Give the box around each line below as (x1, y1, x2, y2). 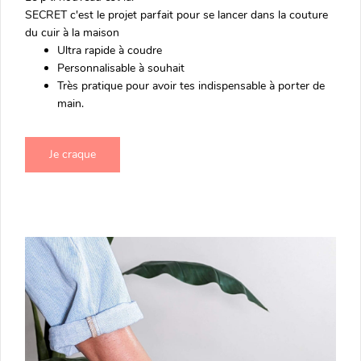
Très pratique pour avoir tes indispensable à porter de (57, 77, 325, 93)
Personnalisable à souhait (57, 60, 185, 76)
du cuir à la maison (25, 24, 119, 40)
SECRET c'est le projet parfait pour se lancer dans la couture (25, 6, 328, 23)
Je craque (49, 146, 96, 162)
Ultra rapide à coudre (57, 42, 162, 58)
